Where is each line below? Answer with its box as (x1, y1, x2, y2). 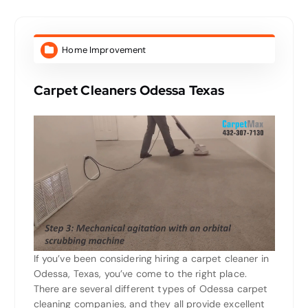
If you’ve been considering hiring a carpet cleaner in (33, 252, 269, 265)
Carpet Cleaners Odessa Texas (33, 80, 225, 99)
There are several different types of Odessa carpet (33, 283, 268, 296)
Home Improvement (62, 43, 146, 56)
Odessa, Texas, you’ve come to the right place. (33, 267, 247, 280)
